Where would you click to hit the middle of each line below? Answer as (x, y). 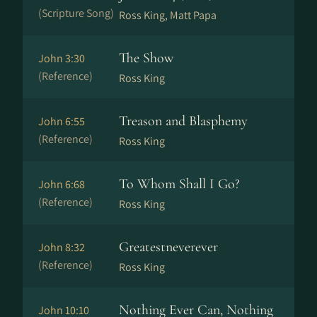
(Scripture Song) (76, 13)
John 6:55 (62, 121)
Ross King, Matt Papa (168, 15)
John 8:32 (62, 247)
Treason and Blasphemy (183, 121)
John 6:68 (62, 184)
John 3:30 (62, 58)
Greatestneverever (168, 247)
